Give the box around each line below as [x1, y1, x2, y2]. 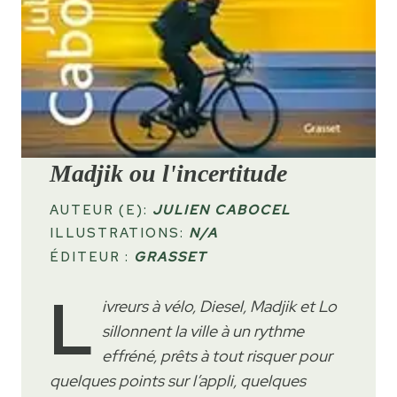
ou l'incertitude [123, 159, 287, 187]
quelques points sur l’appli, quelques [50, 370, 306, 391]
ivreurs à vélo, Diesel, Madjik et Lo [102, 295, 337, 316]
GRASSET [134, 247, 206, 266]
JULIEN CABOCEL [152, 200, 291, 219]
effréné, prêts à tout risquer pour [102, 345, 332, 366]
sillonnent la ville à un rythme [102, 320, 304, 341]
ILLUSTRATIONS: [50, 224, 189, 243]
